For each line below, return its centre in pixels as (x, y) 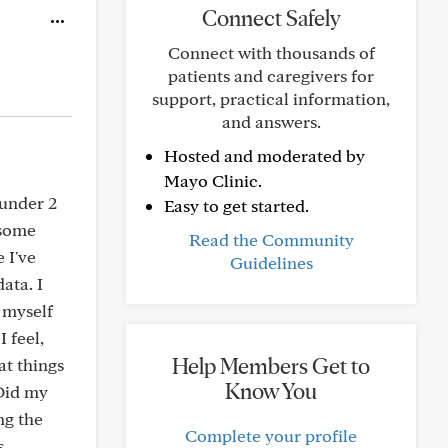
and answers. (271, 121)
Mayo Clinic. (213, 180)
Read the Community (271, 239)
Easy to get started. (236, 205)
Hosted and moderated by (264, 155)
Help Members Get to (271, 366)
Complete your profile (271, 435)
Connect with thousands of (271, 52)
